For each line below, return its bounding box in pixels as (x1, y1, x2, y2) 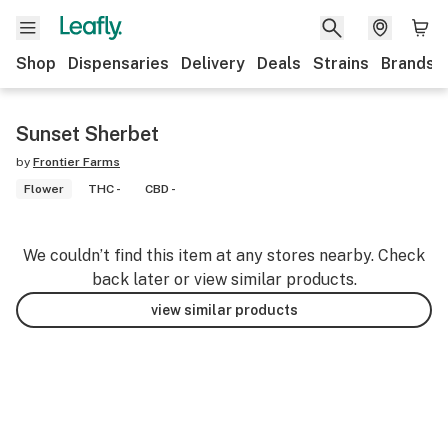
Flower (24, 182, 64, 196)
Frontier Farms (33, 155, 120, 169)
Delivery (181, 54, 245, 73)
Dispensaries (68, 54, 169, 73)
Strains (313, 54, 369, 73)
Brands (381, 54, 435, 73)
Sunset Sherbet (16, 122, 159, 146)
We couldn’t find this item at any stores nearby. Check (23, 246, 425, 265)
